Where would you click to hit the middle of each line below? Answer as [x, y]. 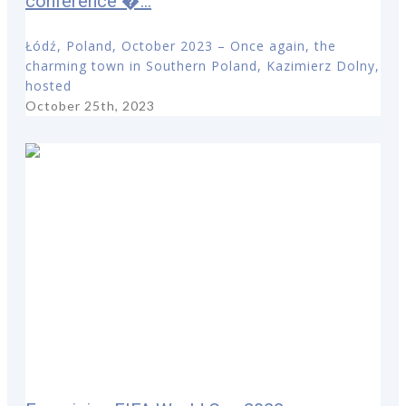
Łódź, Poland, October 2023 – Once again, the [181, 46]
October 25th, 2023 [90, 106]
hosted [48, 86]
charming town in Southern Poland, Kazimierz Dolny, [203, 66]
